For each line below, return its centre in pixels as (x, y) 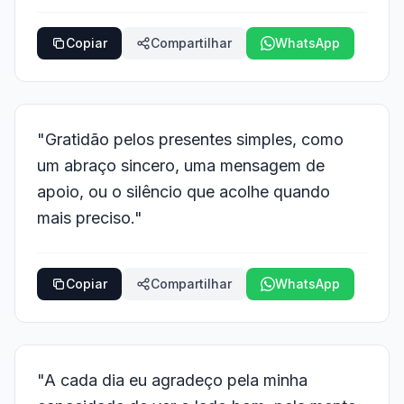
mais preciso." (90, 218)
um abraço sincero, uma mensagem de (181, 165)
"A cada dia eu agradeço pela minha (172, 380)
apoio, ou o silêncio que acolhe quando (184, 192)
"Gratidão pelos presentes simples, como (190, 139)
